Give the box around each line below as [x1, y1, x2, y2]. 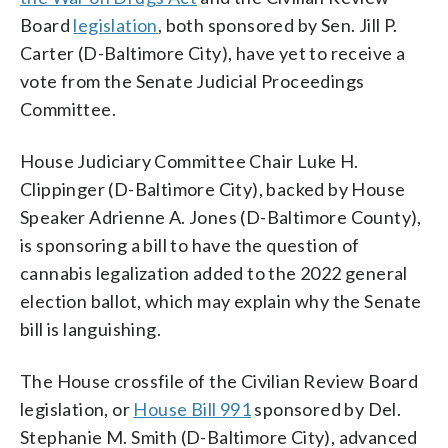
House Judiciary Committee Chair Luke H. [20, 149, 359, 172]
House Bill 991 [133, 397, 252, 420]
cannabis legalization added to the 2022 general [20, 261, 408, 284]
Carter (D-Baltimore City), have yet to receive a [20, 41, 406, 64]
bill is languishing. [20, 317, 161, 340]
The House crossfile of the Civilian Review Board [20, 369, 419, 392]
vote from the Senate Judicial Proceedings [20, 69, 365, 92]
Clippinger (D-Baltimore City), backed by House [20, 177, 406, 200]
